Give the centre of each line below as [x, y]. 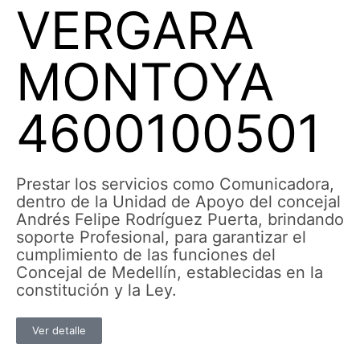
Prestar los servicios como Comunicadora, [175, 184]
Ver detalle [59, 330]
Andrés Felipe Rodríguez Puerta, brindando [180, 219]
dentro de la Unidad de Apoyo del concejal [178, 202]
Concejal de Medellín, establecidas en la [170, 272]
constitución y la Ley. [96, 290]
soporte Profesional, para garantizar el [161, 237]
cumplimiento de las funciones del [146, 255]
